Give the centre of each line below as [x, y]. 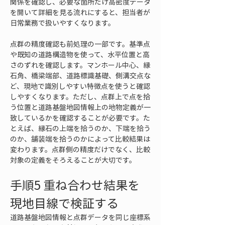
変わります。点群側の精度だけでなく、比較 [80, 149]
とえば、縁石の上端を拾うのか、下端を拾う [80, 128]
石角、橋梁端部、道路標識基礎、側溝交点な [80, 75]
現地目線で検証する [64, 203]
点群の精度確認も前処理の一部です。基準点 [80, 44]
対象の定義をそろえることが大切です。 [73, 160]
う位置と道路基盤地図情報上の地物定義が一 [80, 107]
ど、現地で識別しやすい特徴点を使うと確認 [80, 86]
